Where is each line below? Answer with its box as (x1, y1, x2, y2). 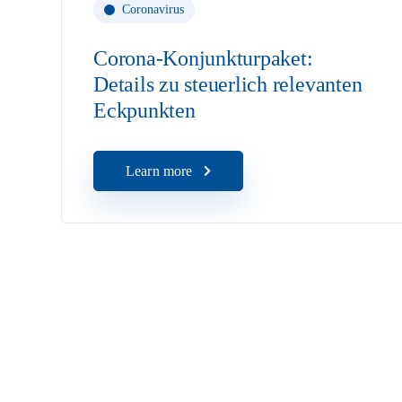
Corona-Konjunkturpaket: (92, 47, 313, 70)
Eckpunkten (92, 99, 196, 122)
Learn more (125, 163, 193, 179)
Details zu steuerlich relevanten (92, 73, 363, 96)
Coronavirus (121, 3, 184, 16)
